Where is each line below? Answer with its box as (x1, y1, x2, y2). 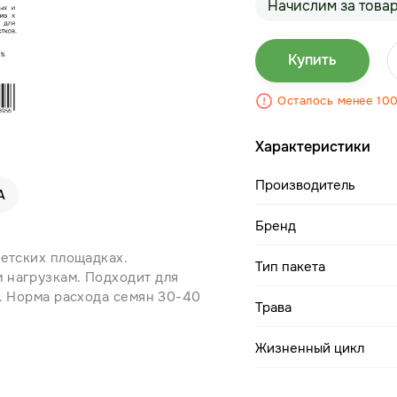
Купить (288, 51, 338, 69)
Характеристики (255, 137, 371, 156)
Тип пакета (255, 258, 326, 276)
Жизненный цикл (255, 339, 365, 357)
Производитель (255, 176, 356, 194)
